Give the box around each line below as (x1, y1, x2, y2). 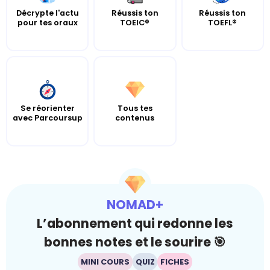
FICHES (160, 257, 190, 268)
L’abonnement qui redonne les (37, 215, 233, 233)
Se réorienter (20, 102, 75, 113)
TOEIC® (120, 17, 150, 28)
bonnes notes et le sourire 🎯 (44, 233, 226, 251)
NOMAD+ (107, 196, 163, 214)
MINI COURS (80, 257, 130, 268)
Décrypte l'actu (16, 7, 79, 18)
